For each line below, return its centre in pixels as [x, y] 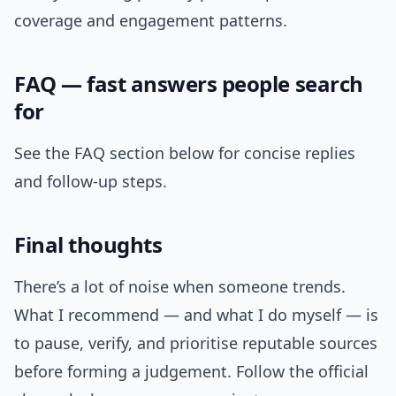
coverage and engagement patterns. [151, 21]
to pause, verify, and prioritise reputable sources [196, 343]
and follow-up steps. [91, 182]
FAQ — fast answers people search [189, 84]
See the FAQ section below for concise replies [185, 153]
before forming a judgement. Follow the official [191, 372]
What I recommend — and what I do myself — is [196, 315]
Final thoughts [88, 245]
